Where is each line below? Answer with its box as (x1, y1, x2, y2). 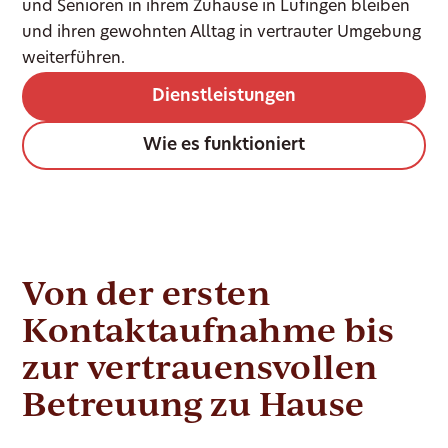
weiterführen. (22, 51, 126, 68)
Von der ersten (22, 270, 271, 315)
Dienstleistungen (152, 88, 296, 106)
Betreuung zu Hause (22, 381, 365, 426)
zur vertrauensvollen (22, 344, 378, 389)
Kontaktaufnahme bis (22, 307, 395, 352)
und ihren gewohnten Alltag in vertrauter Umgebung (22, 25, 422, 42)
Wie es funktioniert (143, 137, 305, 155)
